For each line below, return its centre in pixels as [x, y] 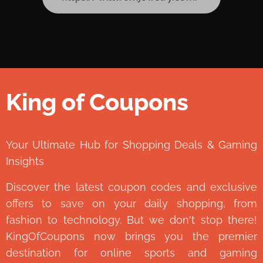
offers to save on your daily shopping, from [131, 203]
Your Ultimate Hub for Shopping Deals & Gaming [131, 144]
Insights [25, 161]
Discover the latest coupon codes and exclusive [131, 187]
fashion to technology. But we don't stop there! [131, 220]
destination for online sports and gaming [131, 252]
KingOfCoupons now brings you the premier [131, 236]
